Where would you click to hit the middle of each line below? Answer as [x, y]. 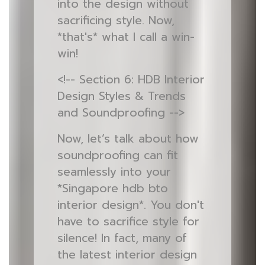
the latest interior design [127, 255]
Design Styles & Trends [121, 96]
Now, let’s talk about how [128, 139]
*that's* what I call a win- [126, 37]
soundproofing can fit [117, 155]
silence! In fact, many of [122, 238]
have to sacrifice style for [128, 222]
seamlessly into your [114, 172]
